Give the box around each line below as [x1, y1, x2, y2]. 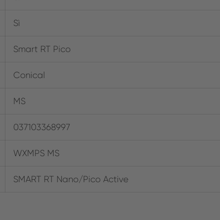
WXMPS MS [13, 148, 59, 158]
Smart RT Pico [13, 44, 71, 54]
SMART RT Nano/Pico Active [13, 174, 129, 184]
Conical [13, 70, 45, 80]
